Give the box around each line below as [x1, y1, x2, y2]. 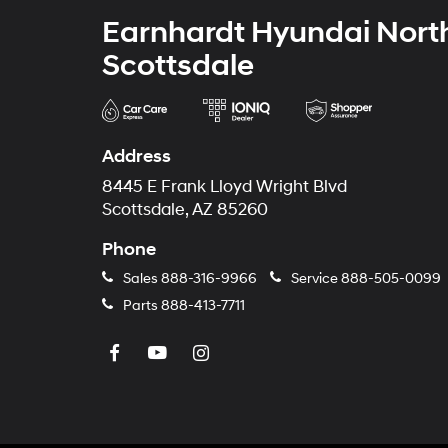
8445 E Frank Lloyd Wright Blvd [102, 176, 347, 197]
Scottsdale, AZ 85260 [102, 199, 268, 220]
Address [102, 144, 171, 168]
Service [288, 269, 341, 287]
